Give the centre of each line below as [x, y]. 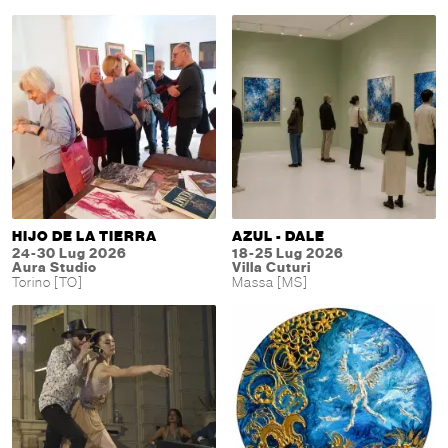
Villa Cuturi [271, 268]
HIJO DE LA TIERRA [84, 237]
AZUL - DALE [278, 237]
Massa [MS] [270, 282]
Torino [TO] [47, 282]
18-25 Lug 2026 [288, 254]
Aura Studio [54, 268]
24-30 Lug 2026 [69, 254]
